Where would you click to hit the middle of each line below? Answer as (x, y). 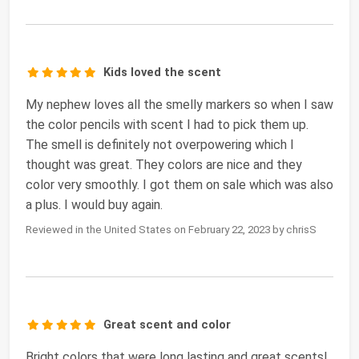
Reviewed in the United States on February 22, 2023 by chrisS (171, 229)
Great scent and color (167, 324)
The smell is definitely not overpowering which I (160, 144)
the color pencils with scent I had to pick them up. (167, 124)
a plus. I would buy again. (94, 204)
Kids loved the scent (163, 72)
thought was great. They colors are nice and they (164, 164)
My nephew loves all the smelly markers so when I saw (179, 104)
